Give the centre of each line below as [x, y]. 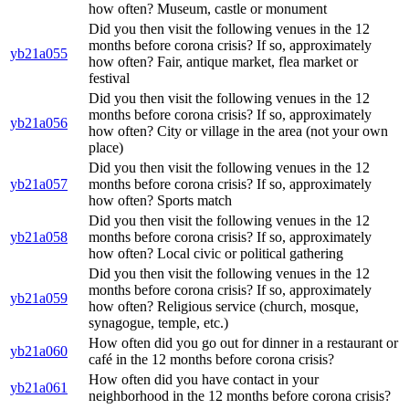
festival [109, 79]
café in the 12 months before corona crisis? [211, 360]
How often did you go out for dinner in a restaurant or [243, 343]
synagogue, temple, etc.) [158, 323]
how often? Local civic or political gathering [216, 254]
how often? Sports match [160, 201]
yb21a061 [39, 388]
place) [106, 148]
